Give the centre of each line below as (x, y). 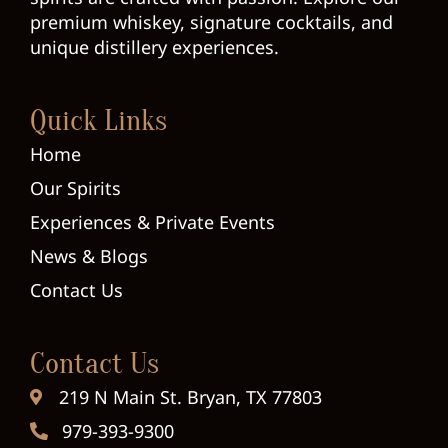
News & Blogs (89, 255)
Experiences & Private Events (152, 221)
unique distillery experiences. (154, 46)
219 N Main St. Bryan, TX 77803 (190, 396)
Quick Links (98, 120)
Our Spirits (75, 187)
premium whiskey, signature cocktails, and (211, 21)
